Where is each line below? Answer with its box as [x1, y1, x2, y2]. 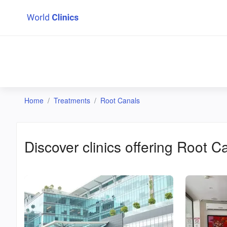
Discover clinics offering [24, 136, 177, 157]
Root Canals [100, 95, 140, 105]
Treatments [54, 95, 90, 105]
